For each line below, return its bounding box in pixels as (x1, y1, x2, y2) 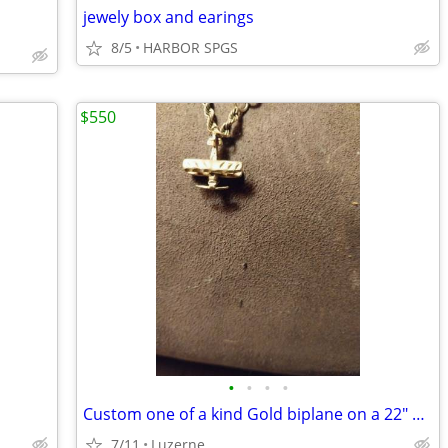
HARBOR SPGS (143, 38, 238, 57)
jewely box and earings (83, 6, 254, 28)
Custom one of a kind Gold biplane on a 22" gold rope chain (412, 403, 425, 425)
